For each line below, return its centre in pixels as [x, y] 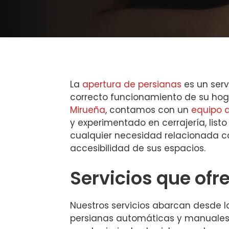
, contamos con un [148, 110]
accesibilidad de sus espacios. [138, 148]
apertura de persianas [132, 84]
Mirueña [88, 110]
